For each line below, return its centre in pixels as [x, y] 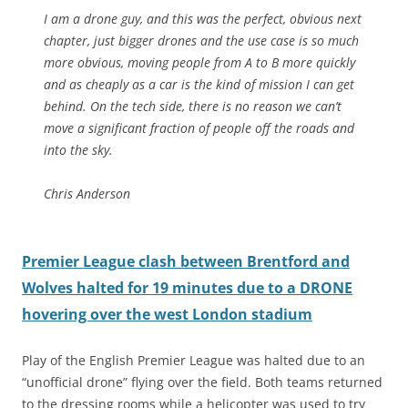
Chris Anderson [87, 194]
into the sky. [78, 150]
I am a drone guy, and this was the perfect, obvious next [203, 19]
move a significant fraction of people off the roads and [199, 128]
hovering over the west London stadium [167, 315]
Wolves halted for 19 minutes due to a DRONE [187, 288]
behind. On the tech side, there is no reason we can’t [193, 107]
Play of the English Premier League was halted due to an [194, 361]
